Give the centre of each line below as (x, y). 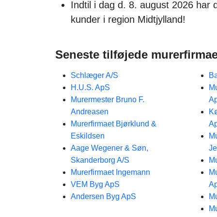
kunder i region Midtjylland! (128, 19)
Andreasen (90, 112)
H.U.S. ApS (90, 87)
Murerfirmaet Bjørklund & (114, 124)
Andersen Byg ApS (103, 196)
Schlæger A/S (94, 75)
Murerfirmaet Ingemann (110, 172)
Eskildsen (88, 136)
